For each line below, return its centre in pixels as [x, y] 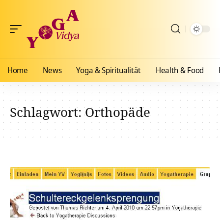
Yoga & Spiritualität [109, 70]
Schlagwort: [47, 112]
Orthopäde [118, 112]
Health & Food [180, 70]
